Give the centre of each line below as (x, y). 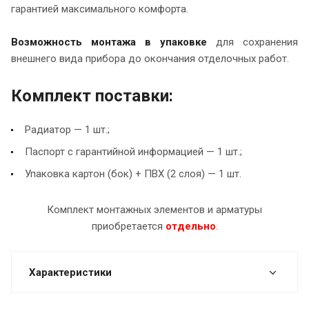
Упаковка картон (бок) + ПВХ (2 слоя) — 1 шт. (133, 174)
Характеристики (70, 273)
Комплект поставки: (92, 96)
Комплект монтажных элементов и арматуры (154, 210)
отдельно (190, 227)
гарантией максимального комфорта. (100, 9)
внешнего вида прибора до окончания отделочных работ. (150, 59)
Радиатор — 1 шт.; (67, 130)
